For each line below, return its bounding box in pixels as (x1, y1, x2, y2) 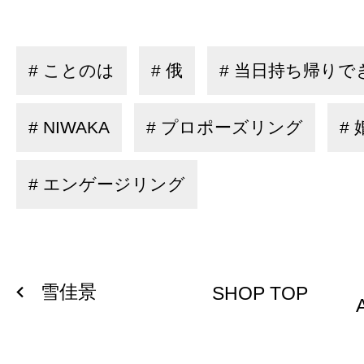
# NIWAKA (28, 118, 110, 137)
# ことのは (28, 61, 115, 80)
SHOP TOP (212, 282, 308, 304)
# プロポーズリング (146, 118, 303, 137)
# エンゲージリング (28, 175, 185, 194)
